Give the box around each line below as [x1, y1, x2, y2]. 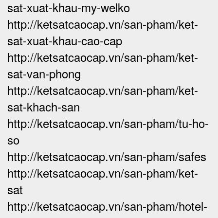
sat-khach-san [7, 97, 80, 115]
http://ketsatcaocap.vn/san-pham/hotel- [7, 197, 207, 214]
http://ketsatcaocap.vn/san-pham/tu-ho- [7, 114, 209, 131]
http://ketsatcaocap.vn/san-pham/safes [7, 147, 206, 164]
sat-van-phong [7, 64, 81, 82]
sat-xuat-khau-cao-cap [7, 31, 122, 49]
